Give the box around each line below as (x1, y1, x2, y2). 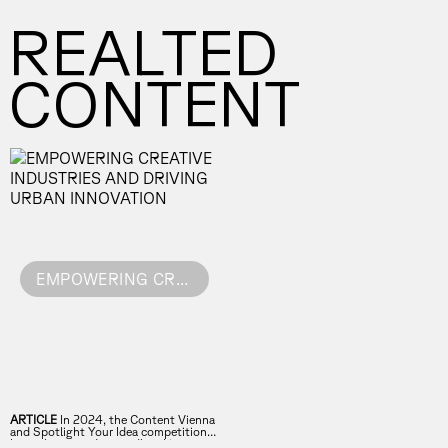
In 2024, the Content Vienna (57, 413, 215, 427)
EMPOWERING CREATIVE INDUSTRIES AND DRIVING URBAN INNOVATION (175, 269, 188, 288)
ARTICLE (10, 413, 57, 427)
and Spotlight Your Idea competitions (10, 425, 213, 439)
